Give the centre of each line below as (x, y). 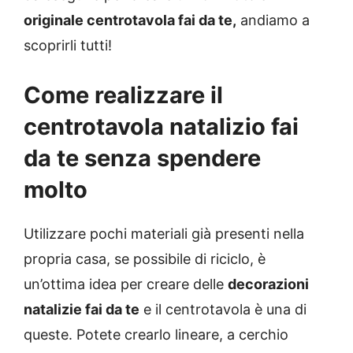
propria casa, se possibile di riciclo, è (145, 259)
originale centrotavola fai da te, (130, 20)
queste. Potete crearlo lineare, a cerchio (156, 335)
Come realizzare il (123, 95)
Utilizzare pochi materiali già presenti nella (164, 234)
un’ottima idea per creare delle (126, 284)
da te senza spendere (142, 158)
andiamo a (273, 20)
